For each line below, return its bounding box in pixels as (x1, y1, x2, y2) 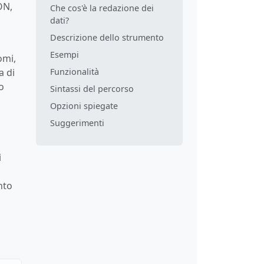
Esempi (50, 48, 79, 60)
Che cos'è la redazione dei (50, 2, 154, 14)
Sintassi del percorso (50, 82, 134, 94)
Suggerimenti (50, 117, 104, 128)
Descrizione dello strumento (50, 31, 164, 43)
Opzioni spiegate (50, 100, 118, 111)
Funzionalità (50, 65, 99, 77)
